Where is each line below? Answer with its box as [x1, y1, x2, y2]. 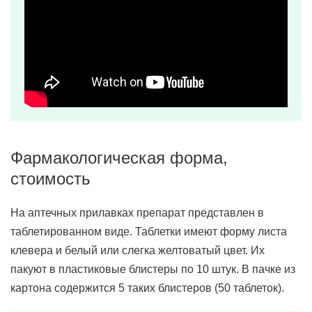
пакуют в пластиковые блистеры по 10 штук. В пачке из [10, 263, 295, 275]
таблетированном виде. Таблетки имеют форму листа [10, 226, 287, 237]
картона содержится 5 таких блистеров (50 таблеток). [10, 282, 284, 294]
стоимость [10, 169, 91, 188]
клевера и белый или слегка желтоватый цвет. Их [10, 244, 265, 256]
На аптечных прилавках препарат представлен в [10, 207, 264, 219]
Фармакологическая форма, [10, 148, 228, 167]
